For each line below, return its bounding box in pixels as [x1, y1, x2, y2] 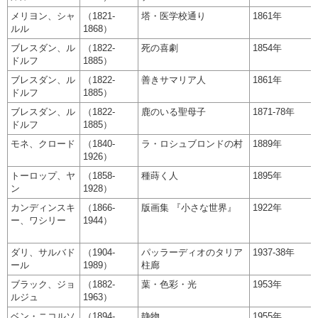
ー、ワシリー [11, 214, 66, 226]
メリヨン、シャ [11, 10, 75, 21]
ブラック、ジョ [11, 278, 75, 290]
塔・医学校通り [141, 10, 206, 21]
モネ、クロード [11, 138, 75, 149]
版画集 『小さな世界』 [141, 202, 236, 213]
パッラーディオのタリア [141, 246, 243, 258]
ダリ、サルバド [11, 246, 75, 258]
